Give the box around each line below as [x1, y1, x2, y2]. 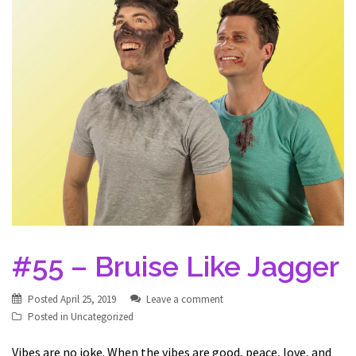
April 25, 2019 [60, 292, 116, 306]
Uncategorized [71, 310, 133, 323]
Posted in [28, 310, 71, 323]
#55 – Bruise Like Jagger [12, 250, 339, 283]
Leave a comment [146, 292, 223, 306]
